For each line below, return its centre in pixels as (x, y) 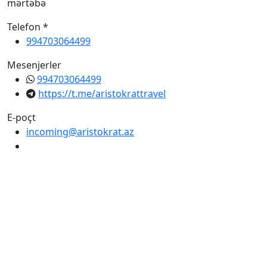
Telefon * (28, 27)
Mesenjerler (34, 65)
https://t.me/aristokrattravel (102, 94)
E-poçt (21, 117)
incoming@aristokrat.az (80, 132)
